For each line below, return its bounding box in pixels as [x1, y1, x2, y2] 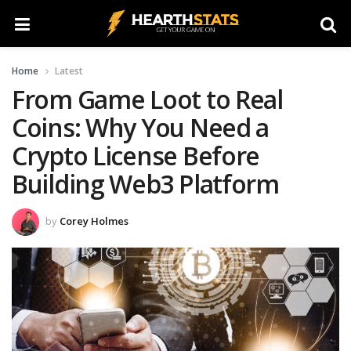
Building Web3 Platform [12, 167, 279, 201]
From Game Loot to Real [12, 82, 283, 116]
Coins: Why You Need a [12, 110, 270, 144]
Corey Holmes [60, 213, 128, 228]
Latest [55, 64, 83, 78]
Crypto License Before [12, 139, 260, 172]
